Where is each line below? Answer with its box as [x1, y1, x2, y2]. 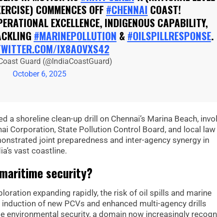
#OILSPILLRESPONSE [127, 28, 211, 44]
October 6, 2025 [13, 69, 66, 79]
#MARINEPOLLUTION [33, 28, 117, 44]
